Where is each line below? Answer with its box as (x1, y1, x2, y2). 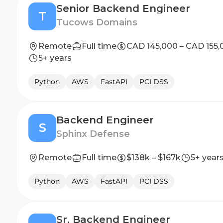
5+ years (38, 53, 72, 63)
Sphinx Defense (56, 128, 130, 139)
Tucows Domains (56, 17, 137, 28)
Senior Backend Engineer (56, 2, 190, 14)
